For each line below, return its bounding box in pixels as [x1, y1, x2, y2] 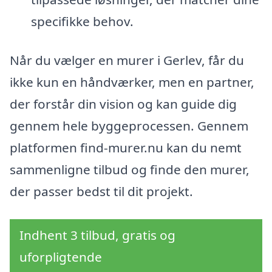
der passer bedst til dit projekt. [10, 183, 193, 200]
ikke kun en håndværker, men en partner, [10, 73, 254, 91]
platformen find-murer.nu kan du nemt [10, 139, 242, 157]
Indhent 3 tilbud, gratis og [19, 226, 175, 243]
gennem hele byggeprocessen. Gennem [10, 117, 248, 135]
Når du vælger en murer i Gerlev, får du [10, 52, 244, 69]
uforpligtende [19, 248, 102, 265]
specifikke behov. [30, 13, 134, 30]
